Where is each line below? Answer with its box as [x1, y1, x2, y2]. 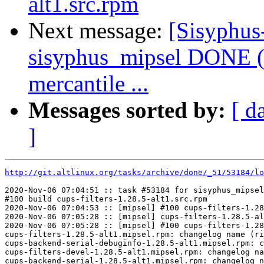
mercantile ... [28, 71, 148, 97]
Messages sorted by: [28, 97, 226, 123]
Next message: [28, 18, 169, 44]
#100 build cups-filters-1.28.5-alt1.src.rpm [5, 194, 207, 204]
